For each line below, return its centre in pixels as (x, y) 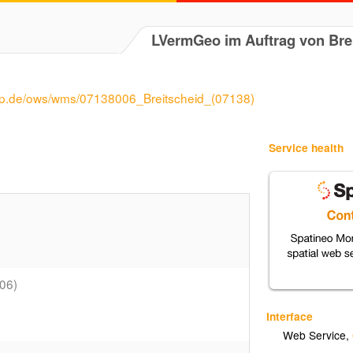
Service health (307, 148)
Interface (290, 316)
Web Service (315, 335)
